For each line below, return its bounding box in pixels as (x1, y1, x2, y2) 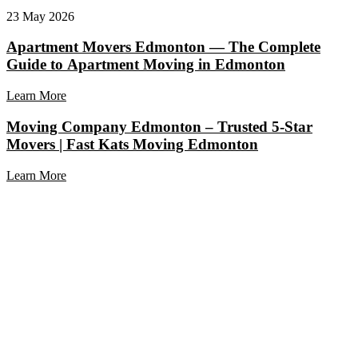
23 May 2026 (6, 9, 74, 23)
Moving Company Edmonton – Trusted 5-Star (6, 117, 312, 135)
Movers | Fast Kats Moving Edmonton (6, 135, 258, 153)
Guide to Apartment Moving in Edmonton (6, 56, 285, 74)
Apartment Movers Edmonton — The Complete (6, 38, 320, 56)
